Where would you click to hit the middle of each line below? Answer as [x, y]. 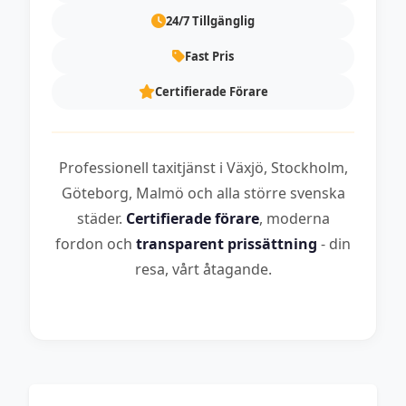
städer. [101, 218]
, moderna [294, 218]
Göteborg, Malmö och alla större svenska [203, 193]
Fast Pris [209, 56]
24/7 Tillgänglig [210, 20]
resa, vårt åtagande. [203, 269]
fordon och [96, 243]
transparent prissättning [227, 243]
